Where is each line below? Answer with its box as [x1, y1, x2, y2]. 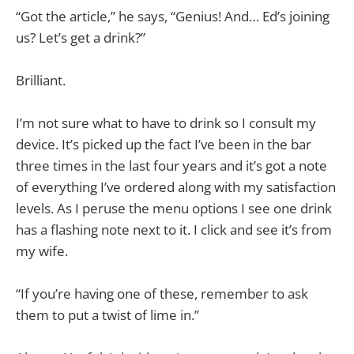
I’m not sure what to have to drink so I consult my [16, 113, 316, 132]
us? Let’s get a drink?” [16, 28, 145, 47]
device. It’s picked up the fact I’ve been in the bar [16, 134, 311, 153]
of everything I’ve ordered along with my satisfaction [16, 177, 336, 196]
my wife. [16, 241, 68, 260]
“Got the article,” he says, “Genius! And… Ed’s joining [16, 6, 330, 25]
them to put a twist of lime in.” [16, 306, 199, 325]
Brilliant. [16, 70, 66, 89]
